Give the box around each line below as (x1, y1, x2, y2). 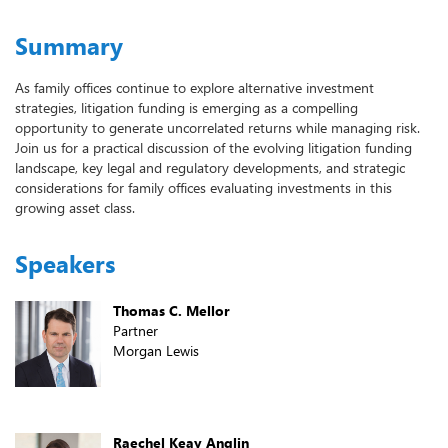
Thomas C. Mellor (113, 300, 230, 320)
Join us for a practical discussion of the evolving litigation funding (15, 137, 412, 157)
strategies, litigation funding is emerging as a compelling (15, 97, 358, 117)
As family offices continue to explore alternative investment (15, 77, 374, 97)
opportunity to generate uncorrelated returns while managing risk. (15, 117, 420, 137)
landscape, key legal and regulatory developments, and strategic (15, 157, 405, 177)
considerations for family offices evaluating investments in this (15, 177, 392, 197)
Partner (113, 320, 158, 340)
